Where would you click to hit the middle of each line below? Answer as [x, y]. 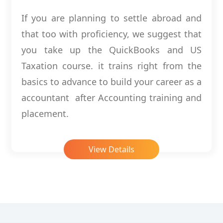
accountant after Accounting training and [111, 98]
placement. [45, 114]
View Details [111, 150]
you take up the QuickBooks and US [111, 50]
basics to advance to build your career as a [111, 82]
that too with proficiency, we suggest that [111, 34]
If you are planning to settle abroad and [111, 18]
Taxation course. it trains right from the [111, 66]
